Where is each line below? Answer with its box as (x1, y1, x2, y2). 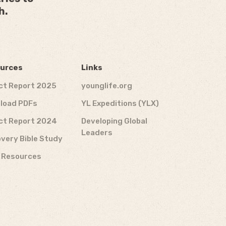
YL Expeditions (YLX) (81, 99, 159, 108)
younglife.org (81, 81, 132, 90)
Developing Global (81, 117, 147, 126)
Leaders (81, 128, 112, 137)
